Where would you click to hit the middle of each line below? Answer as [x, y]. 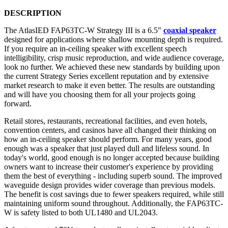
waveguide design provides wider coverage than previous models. [110, 185]
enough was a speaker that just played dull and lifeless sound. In [107, 149]
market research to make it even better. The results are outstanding [109, 85]
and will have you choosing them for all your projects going [100, 95]
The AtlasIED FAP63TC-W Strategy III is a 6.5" [84, 31]
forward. [18, 104]
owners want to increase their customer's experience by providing [109, 167]
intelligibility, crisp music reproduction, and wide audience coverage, [114, 58]
